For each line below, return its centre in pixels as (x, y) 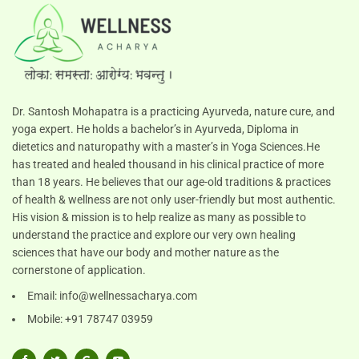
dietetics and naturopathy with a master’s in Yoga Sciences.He (166, 146)
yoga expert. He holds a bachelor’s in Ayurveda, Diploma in (155, 129)
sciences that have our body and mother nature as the (145, 252)
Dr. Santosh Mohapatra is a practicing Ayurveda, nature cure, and (173, 111)
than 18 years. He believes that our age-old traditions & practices (171, 182)
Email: (43, 295)
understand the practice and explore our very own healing (154, 234)
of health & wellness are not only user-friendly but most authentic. (174, 199)
